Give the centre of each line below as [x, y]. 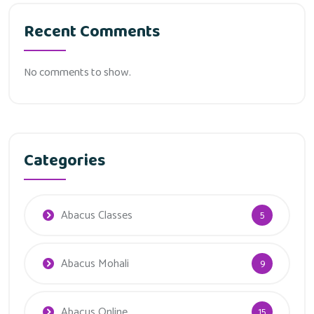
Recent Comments [92, 32]
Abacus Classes [97, 216]
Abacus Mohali [95, 264]
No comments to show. [77, 72]
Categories [64, 161]
